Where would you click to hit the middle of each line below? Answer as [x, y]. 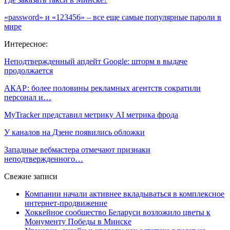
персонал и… [28, 97]
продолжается [28, 70]
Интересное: [26, 44]
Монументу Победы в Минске [78, 221]
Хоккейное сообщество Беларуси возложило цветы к [118, 212]
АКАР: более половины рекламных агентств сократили [102, 88]
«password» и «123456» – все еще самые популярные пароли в [113, 17]
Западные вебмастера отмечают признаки [77, 149]
